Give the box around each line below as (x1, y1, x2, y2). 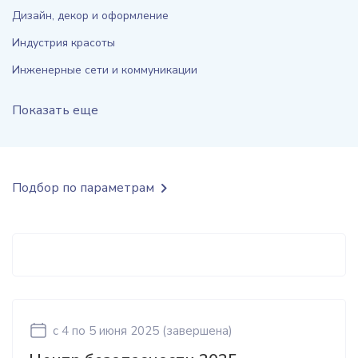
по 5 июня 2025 (72, 323, 159, 339)
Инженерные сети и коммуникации (12, 62, 197, 78)
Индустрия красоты (12, 35, 115, 50)
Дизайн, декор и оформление (12, 8, 169, 23)
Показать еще (12, 101, 98, 119)
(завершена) (162, 323, 233, 339)
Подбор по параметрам (12, 179, 154, 197)
